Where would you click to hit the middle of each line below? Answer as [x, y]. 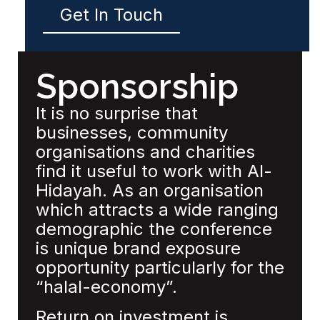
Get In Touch [111, 15]
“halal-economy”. [106, 287]
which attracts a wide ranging [157, 210]
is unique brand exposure [138, 249]
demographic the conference [154, 229]
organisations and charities [145, 152]
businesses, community [132, 133]
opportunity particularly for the [160, 268]
